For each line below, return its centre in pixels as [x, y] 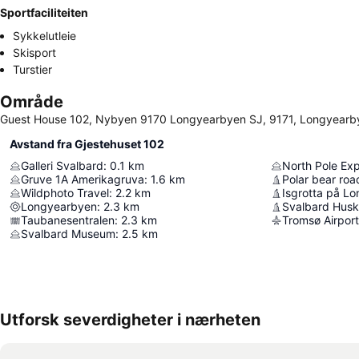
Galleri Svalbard [62, 165]
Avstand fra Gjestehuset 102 [87, 144]
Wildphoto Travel [65, 193]
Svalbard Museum [68, 234]
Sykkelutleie [44, 36]
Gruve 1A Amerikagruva [83, 179]
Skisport [34, 52]
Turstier [32, 69]
